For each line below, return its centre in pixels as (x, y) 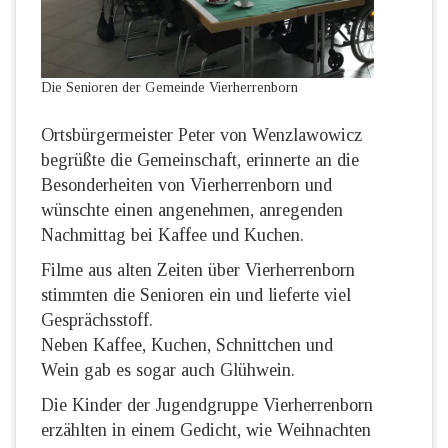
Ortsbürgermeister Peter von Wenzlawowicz (201, 135)
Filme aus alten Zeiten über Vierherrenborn (198, 270)
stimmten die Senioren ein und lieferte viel (196, 295)
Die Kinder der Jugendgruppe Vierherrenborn (207, 405)
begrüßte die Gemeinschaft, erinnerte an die (200, 160)
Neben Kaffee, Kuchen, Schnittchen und (187, 345)
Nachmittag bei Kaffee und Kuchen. (172, 235)
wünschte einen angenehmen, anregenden (192, 210)
